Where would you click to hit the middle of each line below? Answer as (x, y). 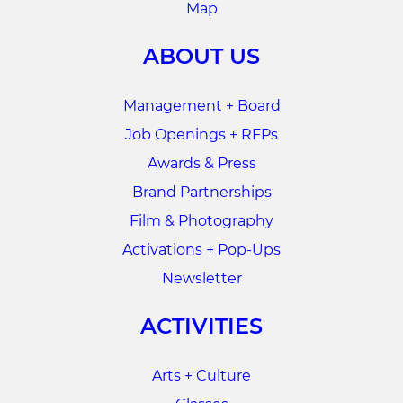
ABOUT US (201, 57)
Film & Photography (201, 221)
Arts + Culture (201, 376)
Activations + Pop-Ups (201, 250)
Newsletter (201, 279)
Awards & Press (201, 164)
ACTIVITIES (201, 327)
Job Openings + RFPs (201, 135)
